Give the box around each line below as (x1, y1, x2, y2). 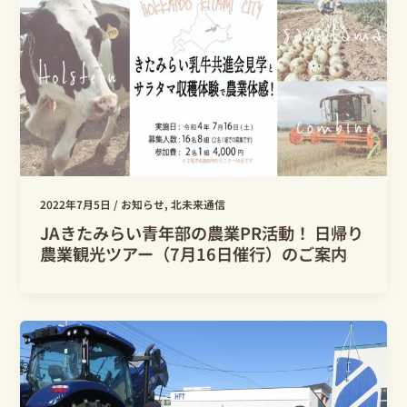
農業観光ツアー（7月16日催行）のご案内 (40, 241, 348, 265)
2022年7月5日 (40, 195, 114, 212)
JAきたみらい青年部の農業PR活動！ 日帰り (40, 220, 364, 244)
